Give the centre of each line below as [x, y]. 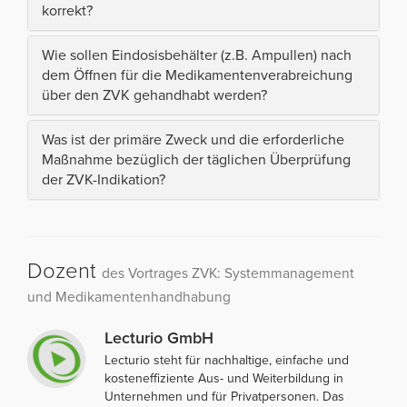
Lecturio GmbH [159, 338]
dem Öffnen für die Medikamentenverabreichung [197, 75]
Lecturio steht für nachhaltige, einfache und [227, 360]
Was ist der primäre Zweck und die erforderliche [193, 139]
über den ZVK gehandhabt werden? [154, 95]
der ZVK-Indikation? [104, 179]
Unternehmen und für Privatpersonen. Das [224, 396]
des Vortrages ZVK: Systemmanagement [228, 273]
